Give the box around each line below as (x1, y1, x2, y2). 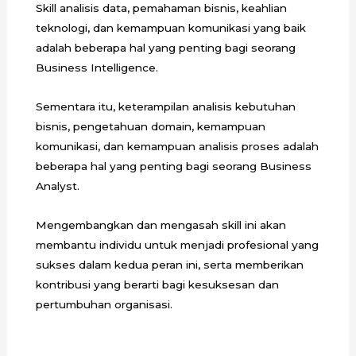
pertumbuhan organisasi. (35, 297, 172, 311)
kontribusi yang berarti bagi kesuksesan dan (35, 277, 279, 291)
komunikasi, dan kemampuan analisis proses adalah (35, 139, 319, 153)
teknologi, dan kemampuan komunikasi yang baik (35, 21, 306, 34)
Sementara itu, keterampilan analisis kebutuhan (35, 99, 296, 113)
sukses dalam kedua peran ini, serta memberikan (35, 257, 304, 271)
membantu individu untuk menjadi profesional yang (35, 238, 319, 251)
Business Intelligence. (35, 60, 158, 74)
